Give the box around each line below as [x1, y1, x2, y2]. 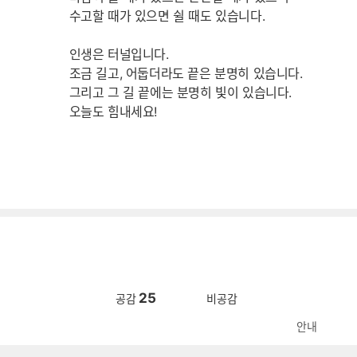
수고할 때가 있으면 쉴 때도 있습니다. [69, 8, 265, 24]
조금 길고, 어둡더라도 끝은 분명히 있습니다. [69, 65, 303, 81]
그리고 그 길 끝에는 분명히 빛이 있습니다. [69, 84, 292, 100]
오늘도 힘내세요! [69, 104, 157, 120]
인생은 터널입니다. [69, 46, 169, 62]
